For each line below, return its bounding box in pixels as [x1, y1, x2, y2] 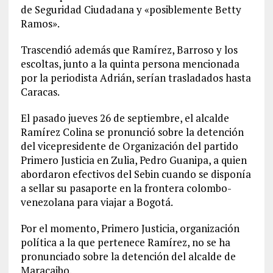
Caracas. [20, 85, 60, 99]
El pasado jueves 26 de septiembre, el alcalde [20, 111, 229, 125]
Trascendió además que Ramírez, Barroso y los [20, 43, 238, 57]
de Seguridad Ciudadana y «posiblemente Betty [20, 2, 241, 16]
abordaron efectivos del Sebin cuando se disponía [20, 167, 251, 181]
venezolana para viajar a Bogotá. [20, 195, 173, 209]
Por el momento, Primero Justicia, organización [20, 221, 239, 235]
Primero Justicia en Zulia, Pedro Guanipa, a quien [20, 153, 247, 167]
